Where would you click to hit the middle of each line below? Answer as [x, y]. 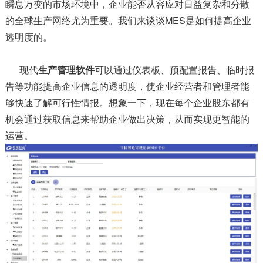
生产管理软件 [66, 69]
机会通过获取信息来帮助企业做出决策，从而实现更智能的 [127, 119]
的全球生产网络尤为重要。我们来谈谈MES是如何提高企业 [128, 20]
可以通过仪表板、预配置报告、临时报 [174, 69]
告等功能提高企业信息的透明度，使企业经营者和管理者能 [127, 86]
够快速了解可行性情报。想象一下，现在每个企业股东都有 [127, 102]
